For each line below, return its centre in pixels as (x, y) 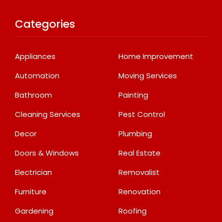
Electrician (33, 172)
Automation (37, 75)
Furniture (31, 191)
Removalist (139, 172)
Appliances (35, 56)
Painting (133, 95)
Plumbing (135, 133)
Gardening (34, 211)
